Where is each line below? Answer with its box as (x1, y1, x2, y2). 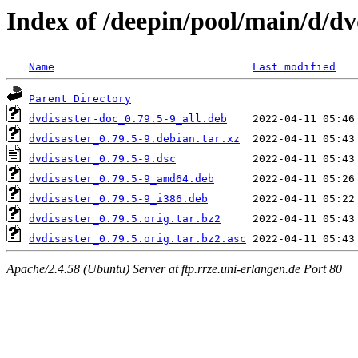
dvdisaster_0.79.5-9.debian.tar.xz (29, 133, 240, 145)
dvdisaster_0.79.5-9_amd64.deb (29, 173, 214, 185)
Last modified (253, 61, 336, 74)
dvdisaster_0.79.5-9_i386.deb (29, 193, 208, 205)
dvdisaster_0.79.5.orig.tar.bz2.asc (29, 233, 246, 245)
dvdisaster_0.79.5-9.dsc (29, 153, 176, 165)
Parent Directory (29, 93, 131, 105)
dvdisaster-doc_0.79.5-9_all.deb (29, 113, 227, 125)
